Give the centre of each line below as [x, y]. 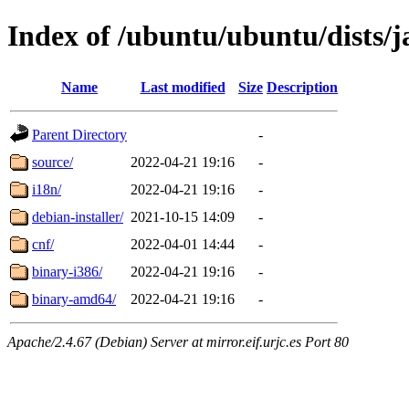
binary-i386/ [67, 271]
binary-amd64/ [74, 299]
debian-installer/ [78, 216]
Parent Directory [79, 134]
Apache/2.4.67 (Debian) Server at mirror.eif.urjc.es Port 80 [178, 341]
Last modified [183, 87]
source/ [52, 162]
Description [302, 87]
